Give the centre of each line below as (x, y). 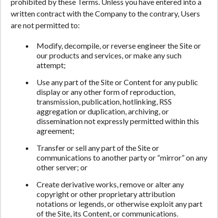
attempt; (51, 65)
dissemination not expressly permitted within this (118, 121)
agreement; (55, 131)
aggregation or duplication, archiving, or (103, 111)
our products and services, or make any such (109, 55)
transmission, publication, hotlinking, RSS (104, 101)
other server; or (62, 167)
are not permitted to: (45, 25)
